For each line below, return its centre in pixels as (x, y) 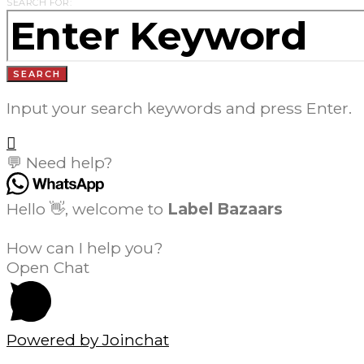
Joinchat (136, 339)
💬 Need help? (60, 162)
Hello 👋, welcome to (87, 208)
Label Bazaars (225, 208)
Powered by (54, 339)
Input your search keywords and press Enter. (179, 108)
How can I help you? (85, 247)
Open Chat (48, 267)
